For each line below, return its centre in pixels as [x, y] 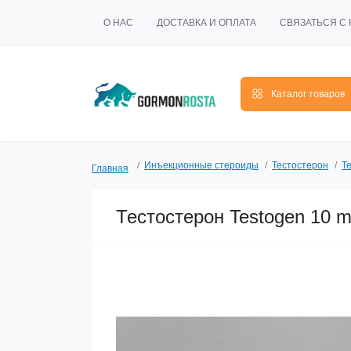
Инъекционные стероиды [201, 165]
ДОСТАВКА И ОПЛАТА [206, 23]
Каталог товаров [308, 94]
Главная [110, 168]
